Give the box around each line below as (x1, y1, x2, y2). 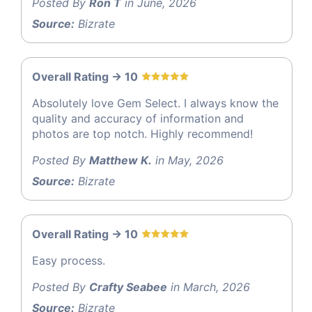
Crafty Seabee (89, 279, 167, 294)
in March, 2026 (167, 279, 250, 294)
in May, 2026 (152, 153, 224, 167)
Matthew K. (89, 153, 152, 167)
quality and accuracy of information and (32, 111, 244, 125)
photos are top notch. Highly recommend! (32, 126, 253, 141)
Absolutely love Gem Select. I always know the (32, 95, 279, 110)
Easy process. (32, 253, 105, 267)
